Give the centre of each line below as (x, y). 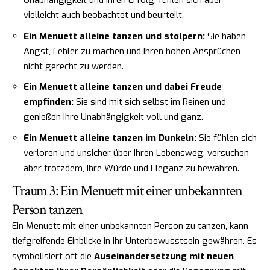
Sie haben (225, 36)
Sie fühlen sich (227, 138)
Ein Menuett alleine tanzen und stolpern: (114, 36)
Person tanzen (48, 210)
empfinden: (49, 102)
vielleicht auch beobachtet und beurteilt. (104, 15)
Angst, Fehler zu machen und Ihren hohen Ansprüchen (132, 51)
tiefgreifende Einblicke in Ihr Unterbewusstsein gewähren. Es (134, 241)
